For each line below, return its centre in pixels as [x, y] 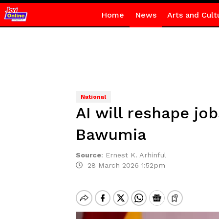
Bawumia [111, 134]
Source [88, 155]
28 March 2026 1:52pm [124, 165]
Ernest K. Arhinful [136, 155]
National [93, 97]
